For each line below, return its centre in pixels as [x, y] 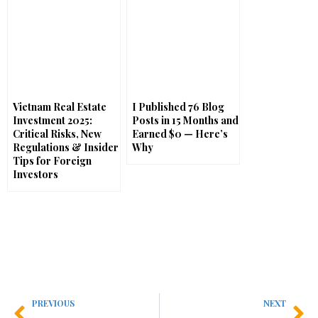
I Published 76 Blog [178, 107]
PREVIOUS [53, 303]
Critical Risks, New [57, 134]
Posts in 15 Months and [185, 121]
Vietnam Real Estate [60, 107]
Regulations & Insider [66, 148]
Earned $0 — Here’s [180, 134]
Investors [35, 175]
